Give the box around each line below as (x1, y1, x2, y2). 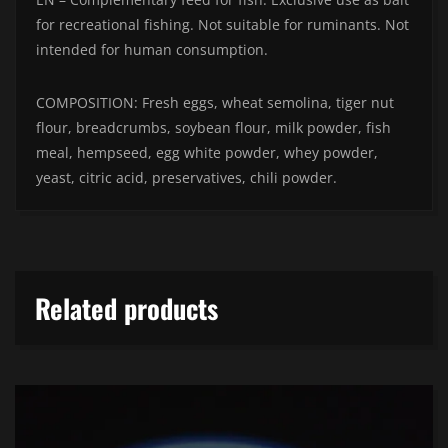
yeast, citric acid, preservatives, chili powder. (36, 168, 337, 188)
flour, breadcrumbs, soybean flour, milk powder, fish (36, 118, 391, 138)
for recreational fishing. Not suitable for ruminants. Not (36, 15, 409, 35)
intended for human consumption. (36, 40, 268, 60)
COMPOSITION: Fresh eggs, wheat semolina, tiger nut (36, 93, 394, 113)
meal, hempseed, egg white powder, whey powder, (36, 143, 378, 163)
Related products (35, 288, 218, 329)
